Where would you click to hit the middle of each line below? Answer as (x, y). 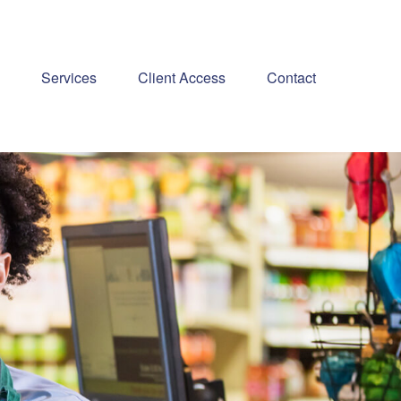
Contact (291, 77)
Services (69, 77)
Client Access (182, 77)
